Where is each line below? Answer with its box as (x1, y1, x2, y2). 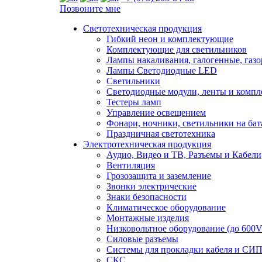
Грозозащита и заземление (106, 171, 211, 181)
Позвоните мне (60, 4, 120, 13)
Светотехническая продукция (83, 23, 202, 33)
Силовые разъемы (106, 234, 178, 244)
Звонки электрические (106, 181, 196, 191)
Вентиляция (106, 160, 155, 170)
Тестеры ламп (106, 97, 161, 107)
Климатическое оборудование (106, 202, 226, 212)
